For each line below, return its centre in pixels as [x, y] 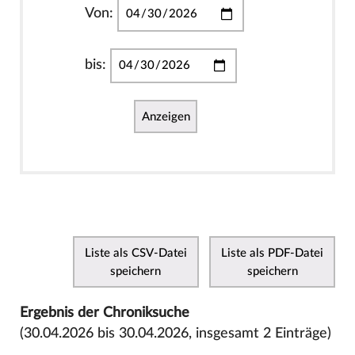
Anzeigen [166, 116]
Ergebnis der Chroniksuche [104, 312]
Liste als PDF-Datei [273, 253]
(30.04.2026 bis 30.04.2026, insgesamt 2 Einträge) [175, 333]
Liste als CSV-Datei [136, 253]
